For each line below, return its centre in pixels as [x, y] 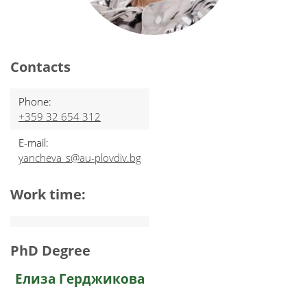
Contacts [40, 67]
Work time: [48, 194]
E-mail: [34, 143]
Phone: [35, 101]
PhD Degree [50, 250]
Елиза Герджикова [80, 279]
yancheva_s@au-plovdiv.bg [80, 158]
